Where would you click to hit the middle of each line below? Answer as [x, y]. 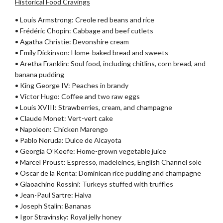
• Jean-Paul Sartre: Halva [53, 195]
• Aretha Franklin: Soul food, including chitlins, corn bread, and [110, 63]
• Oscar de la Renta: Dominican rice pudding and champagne [108, 173]
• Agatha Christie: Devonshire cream [72, 41]
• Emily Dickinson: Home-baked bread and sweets [92, 52]
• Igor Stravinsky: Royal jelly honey [68, 217]
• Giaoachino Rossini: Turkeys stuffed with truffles [94, 184]
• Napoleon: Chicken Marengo [61, 129]
